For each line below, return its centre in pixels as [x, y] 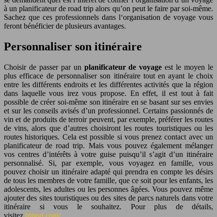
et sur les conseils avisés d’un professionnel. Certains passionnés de [108, 110]
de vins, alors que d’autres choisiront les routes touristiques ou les [108, 128]
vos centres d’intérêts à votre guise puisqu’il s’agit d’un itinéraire [108, 154]
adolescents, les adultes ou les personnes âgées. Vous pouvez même [108, 189]
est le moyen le [188, 67]
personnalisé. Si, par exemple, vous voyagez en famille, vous [108, 163]
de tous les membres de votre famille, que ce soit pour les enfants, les [108, 180]
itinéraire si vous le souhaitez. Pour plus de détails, [108, 206]
